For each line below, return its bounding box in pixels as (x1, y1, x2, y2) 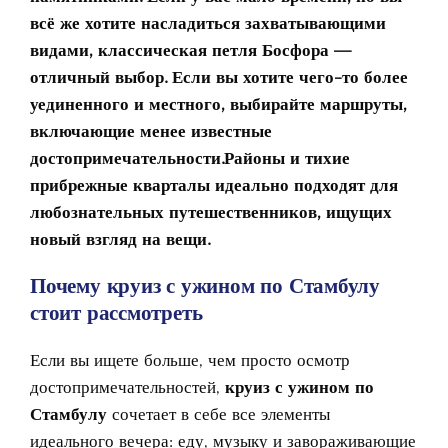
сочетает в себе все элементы (107, 402, 330, 425)
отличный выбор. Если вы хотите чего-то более (30, 65, 408, 88)
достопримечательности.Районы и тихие (30, 146, 350, 169)
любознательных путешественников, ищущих (30, 200, 392, 223)
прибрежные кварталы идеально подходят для (30, 173, 398, 196)
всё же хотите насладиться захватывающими (30, 11, 386, 34)
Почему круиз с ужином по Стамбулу (30, 272, 381, 299)
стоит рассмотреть (30, 299, 203, 326)
